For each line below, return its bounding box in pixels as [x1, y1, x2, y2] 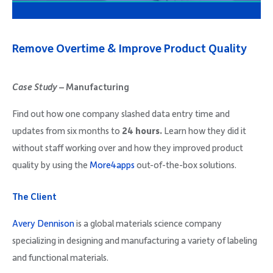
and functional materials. [12, 253, 108, 263]
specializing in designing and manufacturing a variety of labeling [12, 236, 257, 246]
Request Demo [104, 88, 161, 97]
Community [110, 128, 155, 137]
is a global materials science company [74, 219, 222, 229]
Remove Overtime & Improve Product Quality [12, 43, 247, 56]
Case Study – [12, 82, 66, 93]
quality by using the [12, 160, 90, 171]
